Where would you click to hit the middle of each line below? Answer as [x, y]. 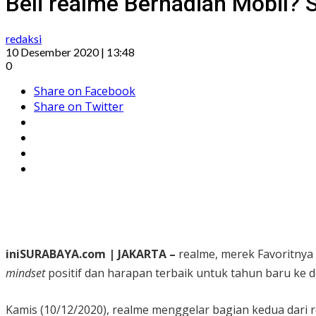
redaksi [24, 39]
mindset [25, 273]
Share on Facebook [85, 91]
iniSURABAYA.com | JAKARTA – [92, 254]
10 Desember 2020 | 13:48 [70, 52]
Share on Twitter [79, 107]
